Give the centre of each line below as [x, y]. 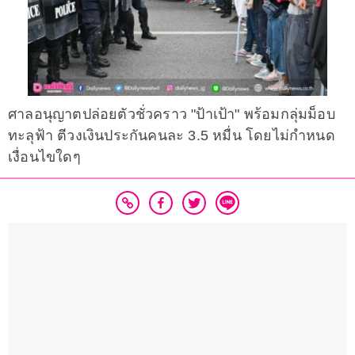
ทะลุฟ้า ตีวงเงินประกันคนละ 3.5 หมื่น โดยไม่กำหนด [172, 136]
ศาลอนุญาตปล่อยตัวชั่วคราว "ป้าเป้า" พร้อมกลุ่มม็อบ [172, 115]
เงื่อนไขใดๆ [44, 157]
